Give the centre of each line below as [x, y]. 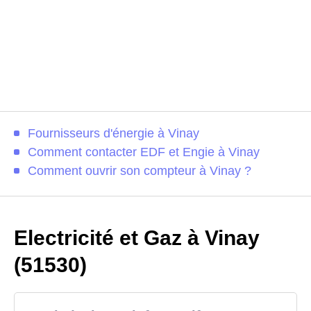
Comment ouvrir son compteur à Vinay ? [140, 171]
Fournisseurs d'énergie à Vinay [114, 134]
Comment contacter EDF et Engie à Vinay [144, 152]
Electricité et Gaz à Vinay [137, 238]
